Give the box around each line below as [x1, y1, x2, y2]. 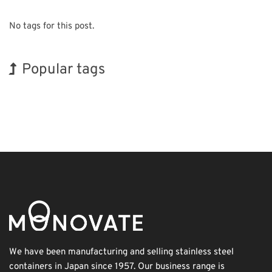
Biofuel [154, 89, 177, 100]
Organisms [9, 112, 45, 123]
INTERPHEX [101, 88, 150, 100]
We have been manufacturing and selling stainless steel [9, 246, 234, 258]
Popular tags [22, 60, 105, 79]
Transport [110, 112, 143, 123]
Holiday [66, 88, 97, 100]
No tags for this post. [9, 20, 94, 32]
